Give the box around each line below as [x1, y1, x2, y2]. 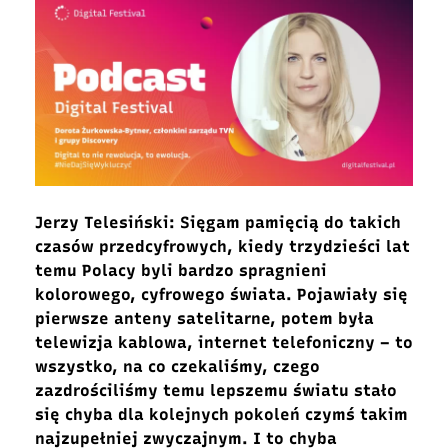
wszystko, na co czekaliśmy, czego [35, 356, 320, 376]
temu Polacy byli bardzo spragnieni [35, 260, 327, 280]
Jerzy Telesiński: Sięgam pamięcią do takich [35, 212, 401, 232]
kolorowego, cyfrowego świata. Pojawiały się [35, 284, 408, 304]
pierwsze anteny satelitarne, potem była [35, 308, 374, 328]
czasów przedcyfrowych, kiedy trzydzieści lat [35, 236, 410, 256]
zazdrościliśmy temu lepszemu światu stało [35, 380, 397, 400]
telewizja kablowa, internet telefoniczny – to [35, 332, 413, 352]
